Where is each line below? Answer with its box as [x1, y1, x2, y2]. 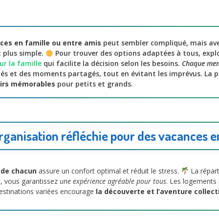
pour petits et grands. [55, 79, 133, 89]
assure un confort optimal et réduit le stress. [37, 166, 181, 176]
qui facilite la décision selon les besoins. [42, 59, 182, 68]
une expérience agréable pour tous [60, 176, 166, 186]
